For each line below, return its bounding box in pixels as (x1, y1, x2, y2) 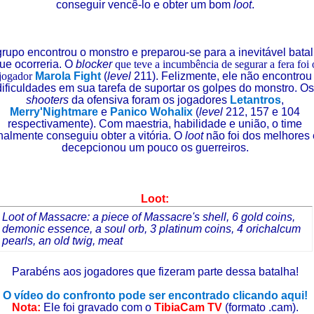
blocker (75, 58, 112, 70)
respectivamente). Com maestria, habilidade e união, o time (8, 118, 302, 130)
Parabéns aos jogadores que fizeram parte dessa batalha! (11, 266, 299, 278)
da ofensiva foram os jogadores (71, 94, 230, 106)
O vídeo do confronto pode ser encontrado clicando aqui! (2, 289, 308, 301)
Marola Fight (34, 70, 101, 82)
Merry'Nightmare (10, 106, 98, 118)
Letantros (230, 94, 281, 106)
